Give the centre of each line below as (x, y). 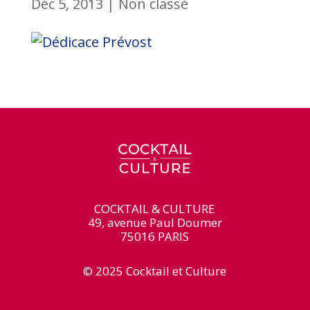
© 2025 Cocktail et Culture (155, 271)
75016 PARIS (155, 236)
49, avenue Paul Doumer (155, 222)
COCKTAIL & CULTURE (155, 208)
